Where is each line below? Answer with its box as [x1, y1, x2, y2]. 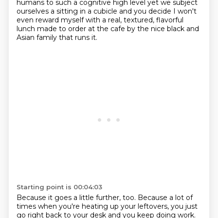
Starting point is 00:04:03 [16, 183, 102, 191]
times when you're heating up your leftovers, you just [16, 202, 198, 211]
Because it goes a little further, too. [16, 193, 138, 202]
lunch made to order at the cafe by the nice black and [16, 24, 199, 33]
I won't [173, 7, 197, 16]
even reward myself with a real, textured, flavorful [16, 16, 183, 24]
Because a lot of [137, 193, 193, 202]
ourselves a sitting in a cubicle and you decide [16, 7, 173, 16]
